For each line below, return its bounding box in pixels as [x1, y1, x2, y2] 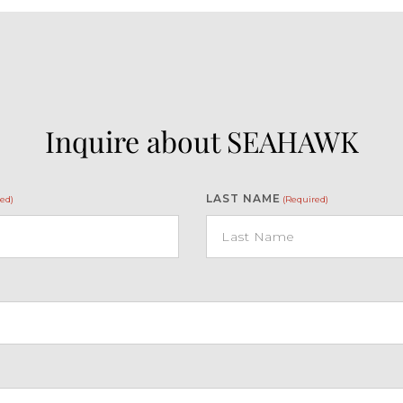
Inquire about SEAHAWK [44, 121, 359, 160]
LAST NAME [206, 191, 281, 205]
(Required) [282, 193, 328, 205]
